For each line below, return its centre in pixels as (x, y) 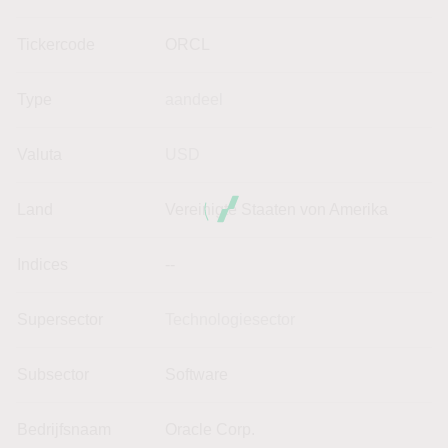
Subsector (53, 374)
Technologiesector (230, 319)
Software (196, 374)
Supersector (60, 319)
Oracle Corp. (210, 429)
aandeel (194, 99)
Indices (42, 264)
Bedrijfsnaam (64, 429)
